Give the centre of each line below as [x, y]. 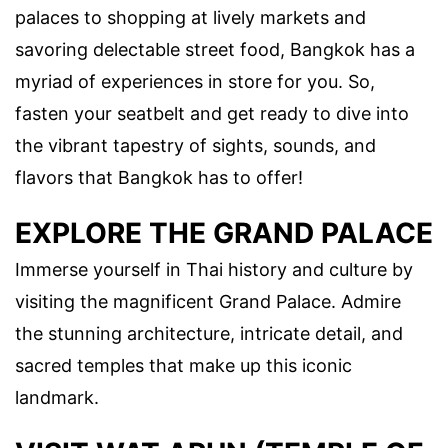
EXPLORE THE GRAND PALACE [224, 232]
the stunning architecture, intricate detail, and [209, 333]
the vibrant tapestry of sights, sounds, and [195, 145]
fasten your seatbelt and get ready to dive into [212, 113]
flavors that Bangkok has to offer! [159, 177]
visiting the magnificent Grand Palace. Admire [208, 301]
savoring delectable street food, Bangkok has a [215, 49]
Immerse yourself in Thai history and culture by [214, 269]
